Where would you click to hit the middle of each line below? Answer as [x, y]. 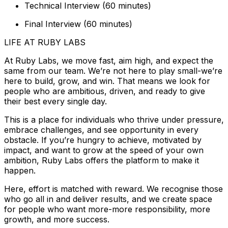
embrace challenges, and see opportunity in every [101, 130]
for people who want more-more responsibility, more [107, 209]
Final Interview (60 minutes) [78, 24]
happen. [20, 170]
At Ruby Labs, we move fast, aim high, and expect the [109, 60]
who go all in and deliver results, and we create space [108, 199]
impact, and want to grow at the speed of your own [104, 150]
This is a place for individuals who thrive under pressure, [114, 119]
